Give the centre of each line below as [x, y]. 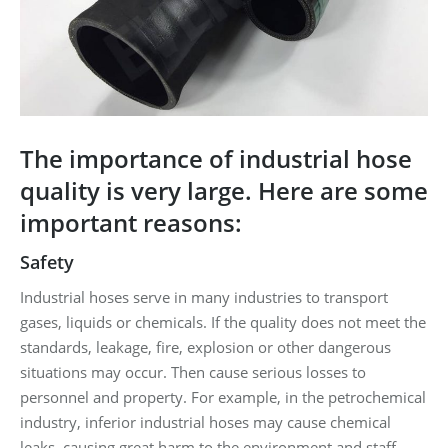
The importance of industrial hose [216, 158]
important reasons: [131, 222]
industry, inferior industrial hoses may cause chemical [205, 421]
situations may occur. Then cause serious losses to [193, 371]
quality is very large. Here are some [224, 190]
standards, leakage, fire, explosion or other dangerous [205, 346]
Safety [47, 261]
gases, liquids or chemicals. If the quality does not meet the [223, 321]
